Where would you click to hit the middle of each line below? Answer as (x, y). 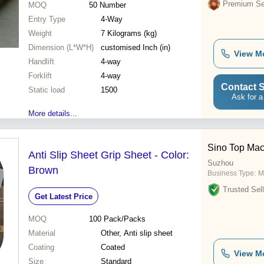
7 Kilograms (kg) (132, 34)
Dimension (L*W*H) (61, 48)
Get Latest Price (63, 196)
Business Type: (232, 174)
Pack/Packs (124, 219)
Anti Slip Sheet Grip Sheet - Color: (109, 155)
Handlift (41, 62)
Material (42, 233)
